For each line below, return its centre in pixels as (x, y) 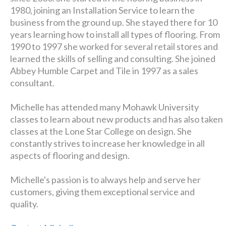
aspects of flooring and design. (70, 155)
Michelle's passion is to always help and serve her (106, 180)
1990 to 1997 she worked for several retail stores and (114, 46)
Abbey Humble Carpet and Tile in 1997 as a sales (104, 71)
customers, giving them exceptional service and (103, 192)
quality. (24, 204)
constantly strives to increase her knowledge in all (108, 143)
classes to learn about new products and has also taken (117, 119)
